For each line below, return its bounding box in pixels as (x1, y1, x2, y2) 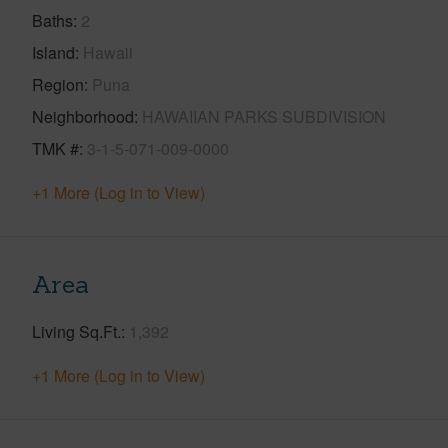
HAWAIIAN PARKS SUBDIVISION (142, 104, 386, 128)
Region (32, 72, 84, 96)
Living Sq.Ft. (32, 319, 121, 343)
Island (32, 40, 75, 64)
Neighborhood (32, 104, 134, 128)
